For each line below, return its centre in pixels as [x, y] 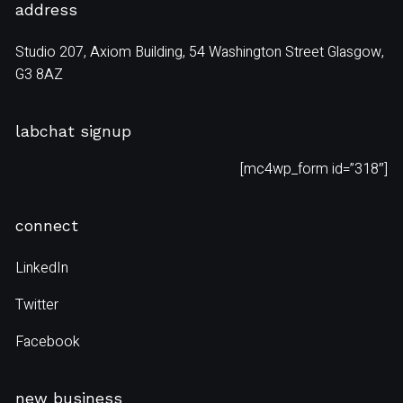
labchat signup [74, 132]
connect [47, 226]
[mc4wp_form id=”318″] [313, 170]
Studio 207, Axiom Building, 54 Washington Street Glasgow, [200, 53]
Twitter [37, 305]
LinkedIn [42, 269]
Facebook [48, 342]
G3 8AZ [40, 75]
